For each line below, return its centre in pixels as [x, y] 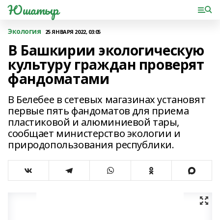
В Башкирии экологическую [106, 50]
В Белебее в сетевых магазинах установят [107, 99]
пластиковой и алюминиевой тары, [94, 122]
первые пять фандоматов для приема [98, 111]
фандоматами [59, 79]
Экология [25, 31]
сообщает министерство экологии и [94, 133]
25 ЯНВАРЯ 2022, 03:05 [73, 31]
